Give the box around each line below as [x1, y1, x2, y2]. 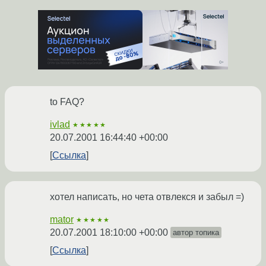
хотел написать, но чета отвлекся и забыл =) [50, 192, 244, 202]
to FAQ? [50, 97, 84, 107]
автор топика [173, 228, 219, 237]
